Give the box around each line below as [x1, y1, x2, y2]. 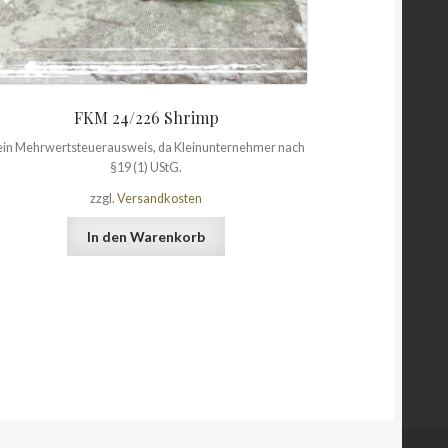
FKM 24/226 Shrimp [73, 106, 219, 128]
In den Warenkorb [87, 227, 206, 245]
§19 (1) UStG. [110, 159, 183, 175]
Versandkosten [117, 191, 203, 207]
